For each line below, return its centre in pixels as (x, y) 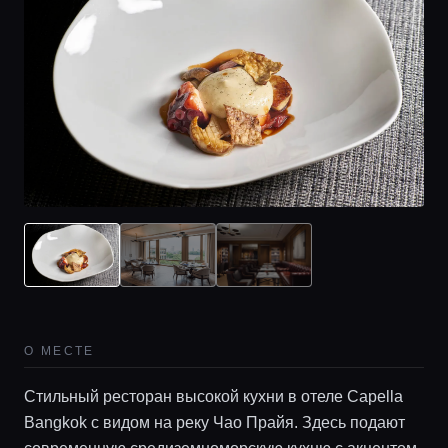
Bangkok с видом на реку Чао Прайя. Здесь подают (214, 422)
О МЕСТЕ (59, 350)
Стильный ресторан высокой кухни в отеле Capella (213, 396)
